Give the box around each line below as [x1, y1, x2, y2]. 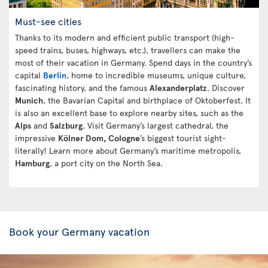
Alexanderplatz [150, 81, 207, 93]
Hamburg [15, 157, 50, 169]
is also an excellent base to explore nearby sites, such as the [15, 106, 243, 118]
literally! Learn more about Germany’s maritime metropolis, [15, 144, 241, 156]
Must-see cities [15, 14, 81, 28]
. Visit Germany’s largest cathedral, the [83, 119, 229, 131]
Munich [15, 94, 43, 106]
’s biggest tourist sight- [140, 132, 226, 144]
